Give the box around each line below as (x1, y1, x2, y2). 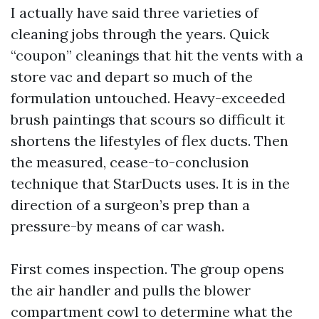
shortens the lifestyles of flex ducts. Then (11, 132, 288, 150)
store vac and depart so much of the (11, 68, 253, 85)
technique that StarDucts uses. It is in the (11, 174, 290, 192)
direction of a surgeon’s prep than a (11, 196, 250, 214)
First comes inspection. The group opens (11, 260, 284, 278)
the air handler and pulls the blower (11, 281, 251, 299)
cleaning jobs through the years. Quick (11, 25, 269, 43)
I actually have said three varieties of (11, 4, 258, 21)
